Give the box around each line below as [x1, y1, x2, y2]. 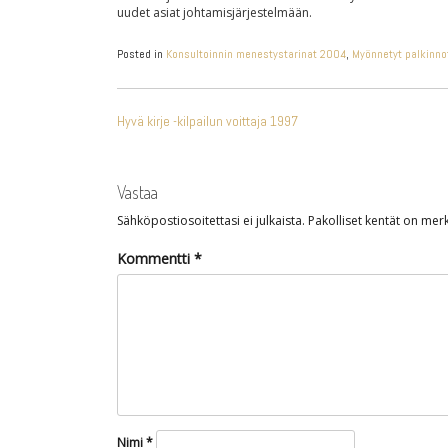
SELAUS [116, 117, 250, 155]
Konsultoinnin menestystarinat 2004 [166, 46, 346, 62]
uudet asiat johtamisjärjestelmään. [117, 4, 312, 21]
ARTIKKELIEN [116, 84, 349, 122]
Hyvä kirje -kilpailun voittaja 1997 [117, 112, 298, 130]
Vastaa [117, 181, 158, 203]
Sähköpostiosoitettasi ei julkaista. [117, 212, 305, 229]
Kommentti [117, 249, 194, 268]
